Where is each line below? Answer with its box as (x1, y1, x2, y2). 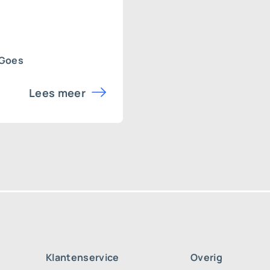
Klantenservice (46, 251, 119, 264)
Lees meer (29, 86, 86, 100)
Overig (190, 251, 222, 264)
